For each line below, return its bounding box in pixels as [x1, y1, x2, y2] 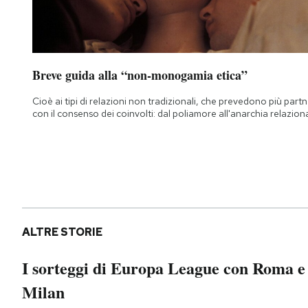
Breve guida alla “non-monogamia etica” [32, 66, 247, 85]
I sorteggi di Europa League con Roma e [22, 256, 305, 280]
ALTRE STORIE [22, 225, 102, 240]
